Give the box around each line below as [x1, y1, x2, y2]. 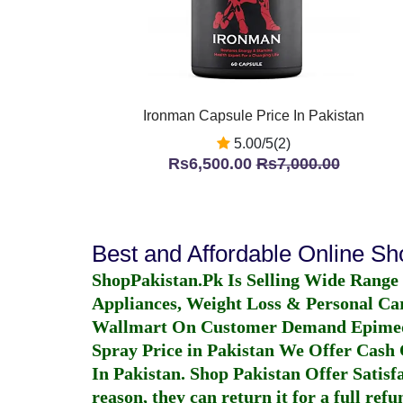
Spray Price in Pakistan [92, 340, 274, 360]
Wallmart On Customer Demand [92, 317, 351, 336]
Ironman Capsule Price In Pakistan [143, 108, 364, 123]
